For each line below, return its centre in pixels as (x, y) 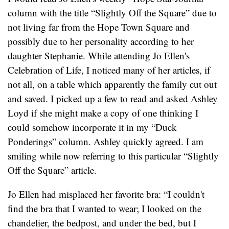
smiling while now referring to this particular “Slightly (113, 156)
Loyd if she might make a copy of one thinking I (103, 113)
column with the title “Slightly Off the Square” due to (112, 13)
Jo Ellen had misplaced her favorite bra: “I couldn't (106, 194)
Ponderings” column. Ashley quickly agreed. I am (106, 142)
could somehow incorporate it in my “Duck (92, 127)
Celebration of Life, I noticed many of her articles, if (109, 70)
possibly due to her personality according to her (101, 41)
